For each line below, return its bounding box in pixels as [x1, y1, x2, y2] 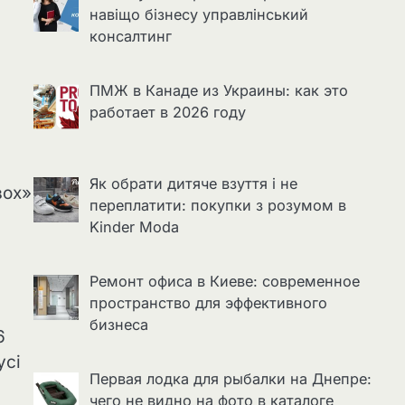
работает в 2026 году [89, 103, 246, 122]
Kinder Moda [89, 218, 179, 237]
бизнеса [89, 316, 148, 334]
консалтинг [89, 27, 172, 46]
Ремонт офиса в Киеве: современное [89, 272, 360, 291]
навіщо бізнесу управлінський [89, 5, 308, 24]
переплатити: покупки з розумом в [89, 196, 346, 215]
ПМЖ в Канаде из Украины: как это [89, 81, 348, 100]
